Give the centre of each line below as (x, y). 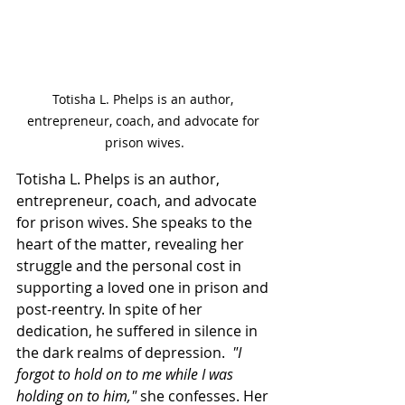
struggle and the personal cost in (131, 266)
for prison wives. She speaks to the (136, 223)
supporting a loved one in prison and (144, 288)
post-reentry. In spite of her (111, 310)
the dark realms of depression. (124, 353)
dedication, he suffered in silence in (139, 331)
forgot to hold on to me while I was (127, 375)
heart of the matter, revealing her (132, 245)
